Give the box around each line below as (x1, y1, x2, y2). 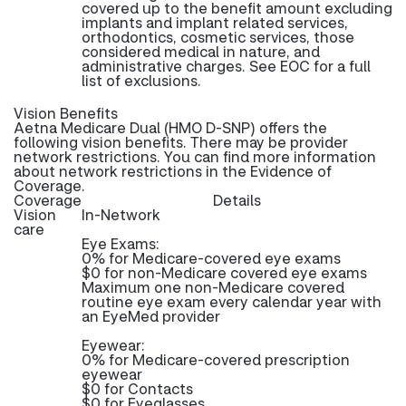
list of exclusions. (82, 71, 201, 90)
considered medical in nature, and (82, 42, 320, 61)
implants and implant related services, (82, 13, 348, 32)
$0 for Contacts (82, 379, 193, 398)
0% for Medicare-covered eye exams (82, 248, 341, 267)
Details (213, 190, 261, 209)
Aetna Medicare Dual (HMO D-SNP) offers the (14, 118, 327, 137)
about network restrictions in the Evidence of (14, 161, 332, 180)
